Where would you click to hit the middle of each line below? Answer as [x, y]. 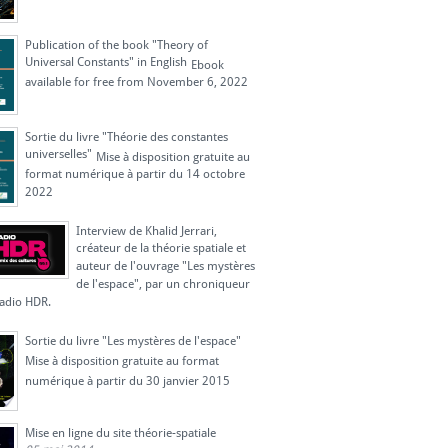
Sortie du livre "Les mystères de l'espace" [133, 340]
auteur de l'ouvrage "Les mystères [165, 267]
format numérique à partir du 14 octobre [135, 175]
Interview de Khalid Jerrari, [146, 230]
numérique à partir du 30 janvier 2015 [127, 380]
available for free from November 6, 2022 [136, 83]
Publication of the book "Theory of [116, 44]
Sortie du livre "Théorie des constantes [126, 136]
